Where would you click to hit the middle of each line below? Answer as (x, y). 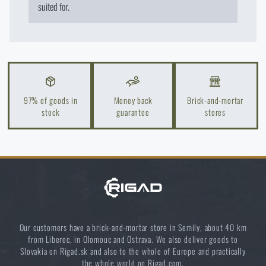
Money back (133, 100)
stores (216, 112)
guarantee (133, 112)
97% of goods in (50, 100)
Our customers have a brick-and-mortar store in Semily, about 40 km (133, 227)
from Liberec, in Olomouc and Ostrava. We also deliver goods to (133, 239)
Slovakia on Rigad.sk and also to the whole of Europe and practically (133, 251)
